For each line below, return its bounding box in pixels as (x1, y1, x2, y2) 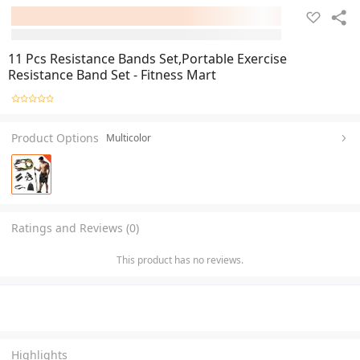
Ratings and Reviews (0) (11, 219, 139, 235)
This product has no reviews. (117, 252, 243, 267)
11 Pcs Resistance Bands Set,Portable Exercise (8, 50, 287, 67)
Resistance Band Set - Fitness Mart (8, 66, 216, 84)
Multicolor (106, 130, 151, 145)
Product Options (11, 129, 99, 145)
